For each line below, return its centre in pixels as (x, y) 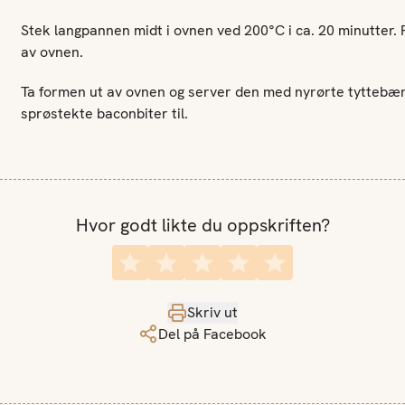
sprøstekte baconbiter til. (104, 113)
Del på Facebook (212, 334)
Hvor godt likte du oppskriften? (202, 225)
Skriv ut (212, 313)
